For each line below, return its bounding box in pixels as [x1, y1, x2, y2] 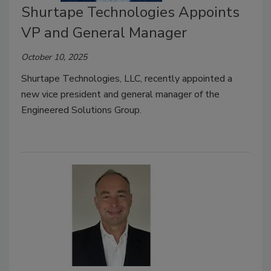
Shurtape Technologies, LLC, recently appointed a [21, 72, 232, 86]
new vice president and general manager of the [21, 88, 220, 102]
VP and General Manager [21, 23, 187, 43]
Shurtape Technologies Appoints [21, 2, 240, 22]
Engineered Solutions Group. [21, 103, 142, 117]
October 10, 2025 [21, 51, 87, 64]
